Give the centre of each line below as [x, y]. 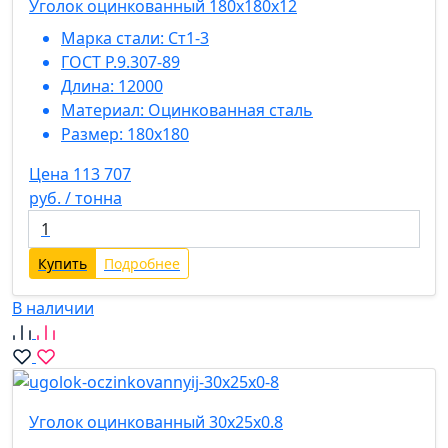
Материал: [102, 109]
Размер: [92, 133]
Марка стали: [112, 37]
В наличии [53, 307]
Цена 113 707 [80, 173]
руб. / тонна [75, 197]
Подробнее [142, 263]
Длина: [87, 85]
